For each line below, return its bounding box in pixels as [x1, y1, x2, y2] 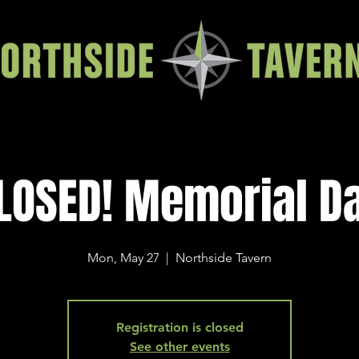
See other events [129, 339, 230, 354]
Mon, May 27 [87, 250, 160, 265]
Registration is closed [115, 320, 244, 335]
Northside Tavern [175, 250, 272, 265]
